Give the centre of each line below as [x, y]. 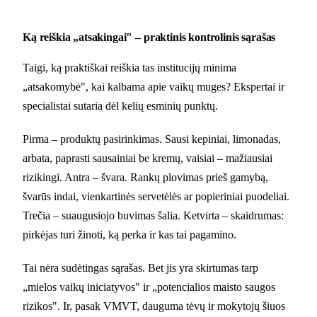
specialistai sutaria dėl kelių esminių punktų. [120, 105]
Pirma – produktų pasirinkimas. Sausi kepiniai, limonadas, [152, 139]
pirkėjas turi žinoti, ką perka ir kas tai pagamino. [129, 234]
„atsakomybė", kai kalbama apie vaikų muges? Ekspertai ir [154, 86]
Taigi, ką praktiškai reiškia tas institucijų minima [129, 67]
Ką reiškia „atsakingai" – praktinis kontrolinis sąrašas [149, 37]
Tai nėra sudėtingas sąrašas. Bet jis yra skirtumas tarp [140, 267]
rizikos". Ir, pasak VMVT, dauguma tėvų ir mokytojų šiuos [154, 306]
